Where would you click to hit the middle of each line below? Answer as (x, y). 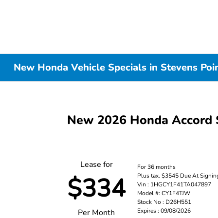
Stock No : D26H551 (164, 202)
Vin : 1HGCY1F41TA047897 (174, 184)
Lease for (96, 164)
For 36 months (157, 167)
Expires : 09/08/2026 (164, 210)
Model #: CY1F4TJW (164, 193)
